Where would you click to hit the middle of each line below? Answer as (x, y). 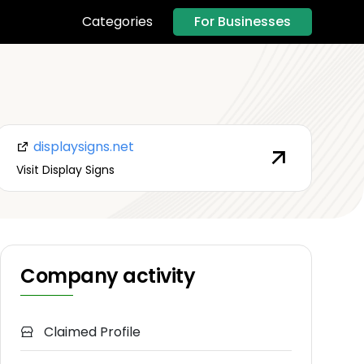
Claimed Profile (91, 332)
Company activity (108, 276)
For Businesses (243, 21)
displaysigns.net (82, 146)
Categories (117, 22)
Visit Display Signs (65, 169)
